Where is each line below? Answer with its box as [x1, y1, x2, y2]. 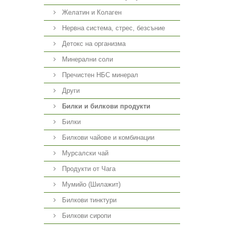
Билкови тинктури [60, 196, 117, 204]
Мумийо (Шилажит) [60, 181, 121, 188]
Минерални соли [60, 55, 113, 63]
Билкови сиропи [60, 212, 111, 219]
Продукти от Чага [60, 165, 116, 173]
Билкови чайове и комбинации [60, 134, 154, 141]
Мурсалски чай [60, 149, 108, 157]
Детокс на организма [60, 40, 126, 47]
